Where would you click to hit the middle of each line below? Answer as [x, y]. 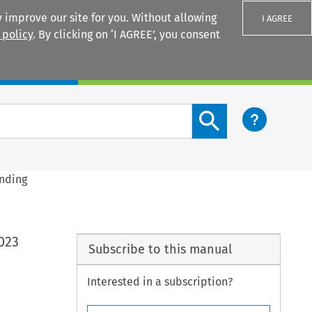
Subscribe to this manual [160, 249]
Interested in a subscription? [160, 282]
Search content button [249, 111]
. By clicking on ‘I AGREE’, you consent [126, 34]
